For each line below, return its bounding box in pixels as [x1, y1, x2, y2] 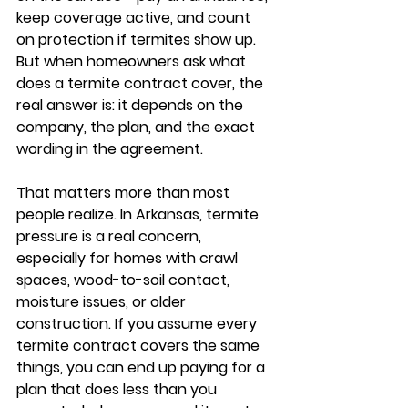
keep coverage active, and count [16, 7, 254, 28]
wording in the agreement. [16, 138, 203, 159]
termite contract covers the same [16, 335, 263, 356]
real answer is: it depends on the [16, 95, 247, 116]
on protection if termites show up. [16, 29, 260, 50]
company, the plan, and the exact [16, 117, 259, 138]
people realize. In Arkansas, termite [16, 204, 262, 225]
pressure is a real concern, [16, 226, 205, 247]
